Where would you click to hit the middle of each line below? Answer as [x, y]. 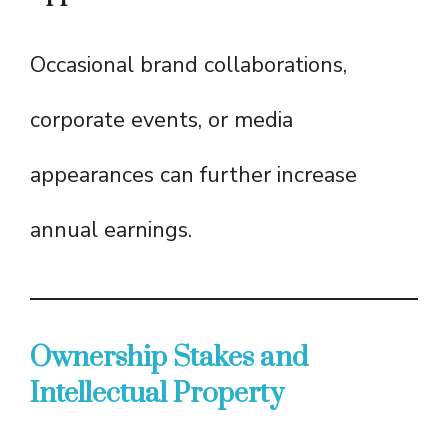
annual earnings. [111, 230]
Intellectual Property [157, 394]
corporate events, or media [161, 120]
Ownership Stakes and [169, 358]
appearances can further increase [193, 175]
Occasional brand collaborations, [188, 65]
